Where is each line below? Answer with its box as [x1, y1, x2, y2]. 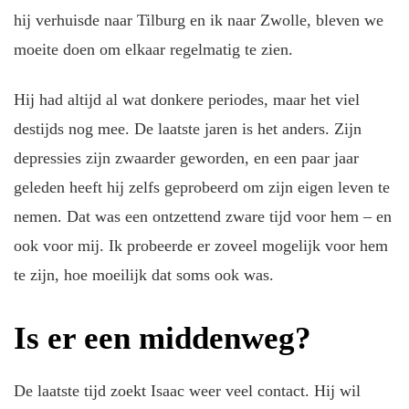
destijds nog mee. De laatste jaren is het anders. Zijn [14, 119, 362, 138]
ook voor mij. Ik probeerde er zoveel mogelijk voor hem [14, 236, 388, 255]
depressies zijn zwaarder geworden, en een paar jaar [14, 148, 359, 167]
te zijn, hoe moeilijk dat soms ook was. [14, 265, 274, 284]
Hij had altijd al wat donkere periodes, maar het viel [14, 89, 360, 109]
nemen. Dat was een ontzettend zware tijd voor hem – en [14, 206, 392, 225]
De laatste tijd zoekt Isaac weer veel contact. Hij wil [14, 382, 361, 401]
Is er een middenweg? [14, 320, 311, 356]
